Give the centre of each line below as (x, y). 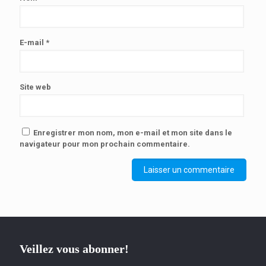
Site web (35, 87)
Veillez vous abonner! (74, 249)
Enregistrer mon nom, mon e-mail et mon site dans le (133, 133)
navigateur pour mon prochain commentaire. (105, 144)
